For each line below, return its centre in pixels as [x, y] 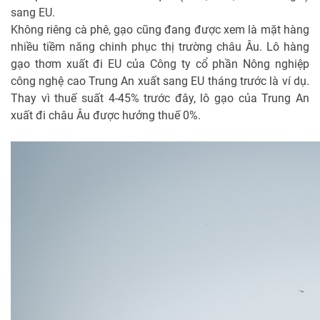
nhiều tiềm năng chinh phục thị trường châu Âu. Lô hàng [160, 47]
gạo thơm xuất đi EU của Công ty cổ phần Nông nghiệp [160, 64]
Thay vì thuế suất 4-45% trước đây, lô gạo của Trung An [160, 99]
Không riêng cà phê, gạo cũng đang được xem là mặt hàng [160, 30]
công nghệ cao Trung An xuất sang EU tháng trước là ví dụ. [160, 81]
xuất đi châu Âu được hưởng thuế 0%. [106, 116]
